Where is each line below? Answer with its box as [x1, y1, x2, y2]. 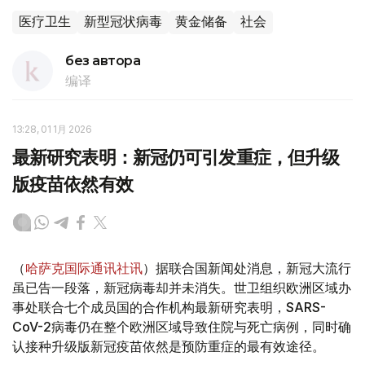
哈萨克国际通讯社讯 [25, 259, 143, 276]
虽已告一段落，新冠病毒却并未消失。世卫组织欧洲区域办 [12, 279, 351, 296]
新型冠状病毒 [84, 13, 162, 29]
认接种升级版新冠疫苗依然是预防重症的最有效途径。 [12, 337, 325, 354]
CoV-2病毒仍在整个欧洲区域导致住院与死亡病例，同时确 [12, 318, 351, 335]
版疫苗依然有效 [12, 173, 133, 196]
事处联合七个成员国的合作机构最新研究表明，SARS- [12, 298, 326, 315]
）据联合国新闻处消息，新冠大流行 [143, 259, 351, 276]
